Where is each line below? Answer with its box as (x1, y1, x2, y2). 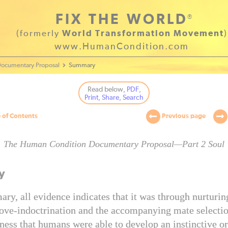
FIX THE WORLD (55, 13, 188, 27)
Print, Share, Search (84, 94, 144, 101)
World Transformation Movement (62, 30, 224, 38)
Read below (87, 86, 123, 93)
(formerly (16, 30, 62, 38)
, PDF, (123, 86, 141, 93)
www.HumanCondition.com (54, 42, 189, 51)
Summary (69, 62, 95, 69)
